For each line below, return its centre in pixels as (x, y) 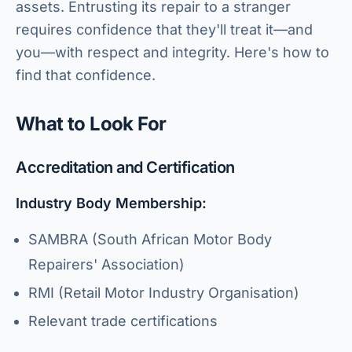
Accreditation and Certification (125, 167)
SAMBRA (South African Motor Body (150, 239)
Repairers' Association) (106, 264)
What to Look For (91, 124)
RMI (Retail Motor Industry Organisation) (164, 293)
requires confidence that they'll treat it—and (164, 29)
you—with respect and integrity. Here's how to (172, 52)
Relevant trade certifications (123, 321)
